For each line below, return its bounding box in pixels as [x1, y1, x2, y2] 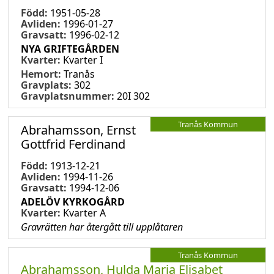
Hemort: [21, 67, 64, 81]
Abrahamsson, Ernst [21, 121, 136, 138]
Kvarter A [63, 206, 106, 220]
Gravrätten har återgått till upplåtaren [21, 220, 183, 234]
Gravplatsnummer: [21, 89, 114, 103]
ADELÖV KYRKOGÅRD [21, 194, 125, 209]
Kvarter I [63, 53, 103, 67]
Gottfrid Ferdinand [21, 135, 125, 152]
